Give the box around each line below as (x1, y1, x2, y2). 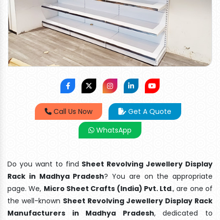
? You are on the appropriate (104, 171, 213, 181)
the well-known (7, 195, 63, 206)
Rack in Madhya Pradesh (7, 171, 105, 181)
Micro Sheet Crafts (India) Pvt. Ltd (43, 183, 172, 193)
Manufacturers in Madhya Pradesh (7, 208, 154, 218)
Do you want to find (7, 159, 82, 169)
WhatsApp (94, 125, 132, 135)
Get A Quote (126, 106, 171, 116)
